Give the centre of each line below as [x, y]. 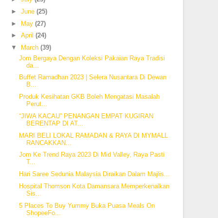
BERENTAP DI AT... [54, 123]
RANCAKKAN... [49, 143]
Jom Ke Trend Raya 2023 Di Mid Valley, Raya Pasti [91, 155]
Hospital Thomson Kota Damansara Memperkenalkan [94, 186]
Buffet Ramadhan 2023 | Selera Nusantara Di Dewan [92, 77]
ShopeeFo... [43, 213]
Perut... [36, 104]
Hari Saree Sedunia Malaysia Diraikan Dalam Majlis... [94, 174]
